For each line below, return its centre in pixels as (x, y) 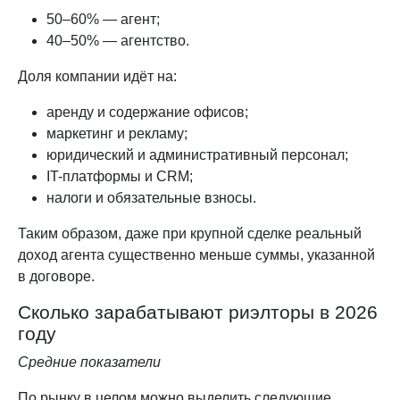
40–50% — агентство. (118, 40)
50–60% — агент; (103, 19)
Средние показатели (89, 362)
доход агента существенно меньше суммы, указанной (196, 254)
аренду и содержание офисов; (147, 112)
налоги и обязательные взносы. (151, 197)
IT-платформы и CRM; (120, 176)
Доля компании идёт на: (97, 76)
